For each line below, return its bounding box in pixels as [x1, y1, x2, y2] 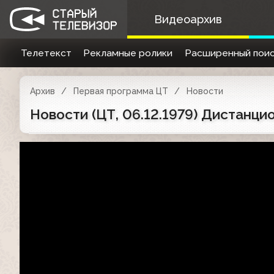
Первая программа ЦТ [73, 86, 168, 96]
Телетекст [20, 47, 72, 59]
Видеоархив [154, 13, 222, 26]
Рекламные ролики [83, 47, 173, 59]
